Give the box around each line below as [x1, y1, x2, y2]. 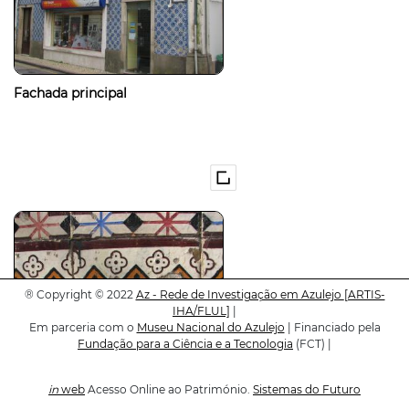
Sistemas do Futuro [253, 383, 361, 396]
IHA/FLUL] [173, 304, 230, 318]
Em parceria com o [28, 320, 137, 334]
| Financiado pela [284, 320, 381, 334]
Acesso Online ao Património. [85, 383, 253, 396]
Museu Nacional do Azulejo [136, 320, 285, 334]
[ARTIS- [343, 288, 385, 301]
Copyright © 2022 [36, 288, 136, 301]
